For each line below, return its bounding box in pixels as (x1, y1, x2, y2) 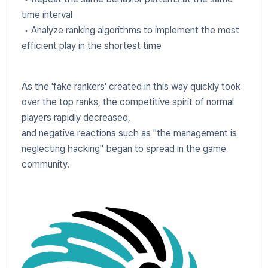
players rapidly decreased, (22, 111, 130, 123)
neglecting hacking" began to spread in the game (22, 142, 226, 154)
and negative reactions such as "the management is (22, 127, 237, 139)
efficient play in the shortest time (22, 39, 162, 51)
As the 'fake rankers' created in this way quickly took (22, 80, 240, 92)
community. (22, 158, 69, 170)
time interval (22, 8, 72, 20)
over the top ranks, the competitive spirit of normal (22, 96, 234, 108)
